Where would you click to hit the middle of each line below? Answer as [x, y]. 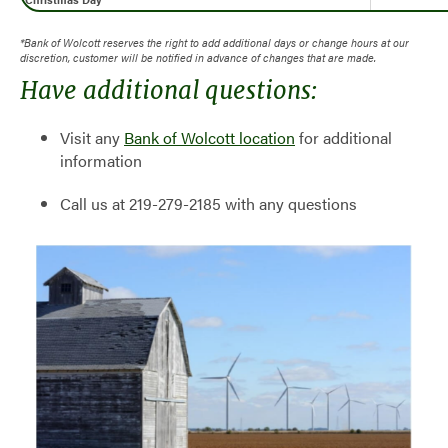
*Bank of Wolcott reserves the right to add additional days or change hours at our [214, 43]
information [101, 161]
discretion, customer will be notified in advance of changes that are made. [198, 58]
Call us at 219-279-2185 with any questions [208, 204]
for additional [343, 138]
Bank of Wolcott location [209, 138]
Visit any [92, 138]
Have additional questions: [168, 91]
